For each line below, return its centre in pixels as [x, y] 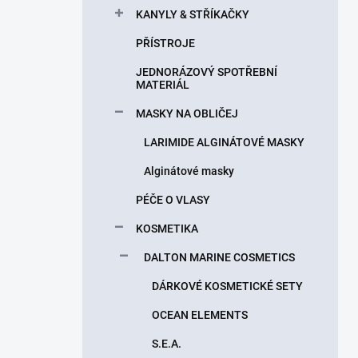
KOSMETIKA [167, 229]
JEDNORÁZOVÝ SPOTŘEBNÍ [207, 72]
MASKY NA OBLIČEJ [187, 113]
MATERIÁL [163, 85]
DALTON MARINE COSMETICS [219, 257]
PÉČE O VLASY [173, 200]
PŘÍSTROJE [165, 43]
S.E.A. [167, 344]
